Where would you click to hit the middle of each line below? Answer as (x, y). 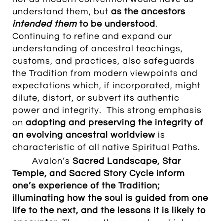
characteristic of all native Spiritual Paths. (106, 147)
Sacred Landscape (115, 161)
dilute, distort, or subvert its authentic (96, 98)
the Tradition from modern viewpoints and (105, 73)
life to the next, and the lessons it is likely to (109, 210)
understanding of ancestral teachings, (98, 49)
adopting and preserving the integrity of (114, 123)
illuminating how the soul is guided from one (110, 198)
